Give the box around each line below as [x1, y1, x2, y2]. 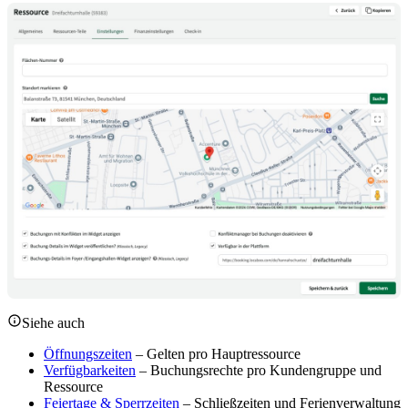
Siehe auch [22, 315, 85, 331]
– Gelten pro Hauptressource [132, 346, 301, 362]
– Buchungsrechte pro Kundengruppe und [136, 362, 382, 379]
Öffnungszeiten [44, 346, 132, 362]
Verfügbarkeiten [44, 362, 136, 379]
